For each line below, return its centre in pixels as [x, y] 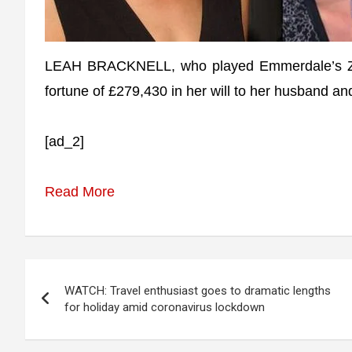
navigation [82, 306]
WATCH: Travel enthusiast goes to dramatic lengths [198, 291]
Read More [80, 192]
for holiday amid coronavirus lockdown [165, 307]
